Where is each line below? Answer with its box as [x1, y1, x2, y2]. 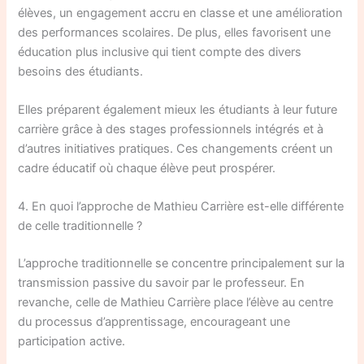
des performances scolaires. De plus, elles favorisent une [18, 24, 331, 40]
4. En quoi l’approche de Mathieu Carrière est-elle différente [18, 199, 344, 214]
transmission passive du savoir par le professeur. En [18, 275, 305, 291]
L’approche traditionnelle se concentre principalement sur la [18, 256, 345, 271]
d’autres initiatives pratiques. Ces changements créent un [18, 141, 334, 156]
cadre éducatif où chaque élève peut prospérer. [18, 160, 276, 175]
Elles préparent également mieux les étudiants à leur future [18, 102, 338, 117]
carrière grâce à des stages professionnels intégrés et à [18, 121, 324, 136]
